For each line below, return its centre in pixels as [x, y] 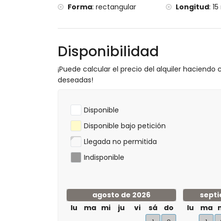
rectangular [116, 7]
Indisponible [104, 157]
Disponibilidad [108, 52]
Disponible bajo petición [125, 126]
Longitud [193, 7]
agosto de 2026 [121, 195]
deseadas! [75, 80]
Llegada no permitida [120, 142]
